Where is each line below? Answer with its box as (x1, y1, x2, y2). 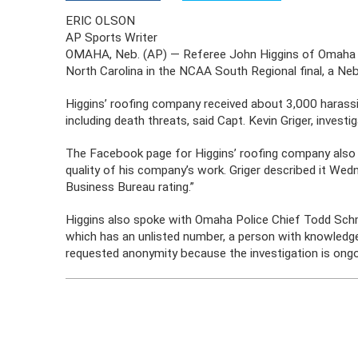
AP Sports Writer (66, 30, 158, 45)
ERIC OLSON (66, 14, 136, 28)
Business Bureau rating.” (66, 180, 195, 194)
